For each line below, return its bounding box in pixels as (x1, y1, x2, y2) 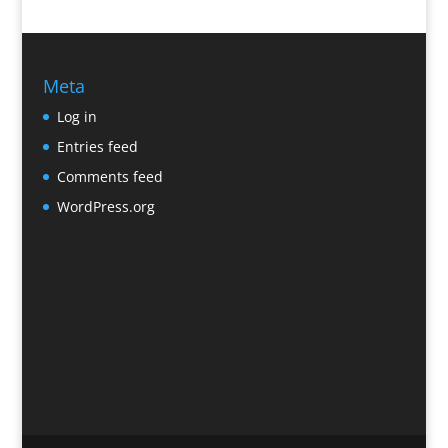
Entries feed (56, 136, 138, 156)
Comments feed (56, 166, 163, 186)
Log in (56, 106, 97, 126)
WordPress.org (56, 196, 155, 216)
